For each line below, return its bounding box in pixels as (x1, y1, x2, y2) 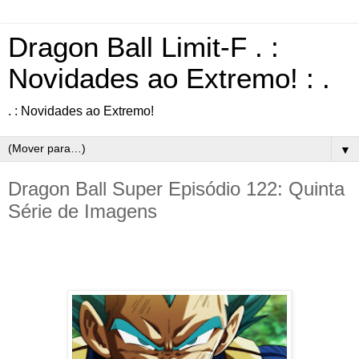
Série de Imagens (8, 200, 157, 222)
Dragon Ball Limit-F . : (8, 32, 279, 63)
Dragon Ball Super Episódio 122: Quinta (8, 178, 345, 200)
